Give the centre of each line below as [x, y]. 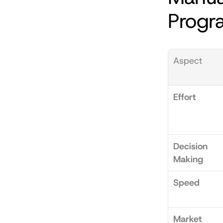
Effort [184, 97]
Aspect [188, 61]
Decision [190, 146]
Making [188, 159]
